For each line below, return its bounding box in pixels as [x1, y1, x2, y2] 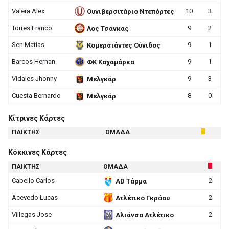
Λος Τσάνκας [87, 24, 129, 32]
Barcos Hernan [12, 58, 55, 65]
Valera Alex [12, 7, 44, 15]
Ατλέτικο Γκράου [116, 194, 170, 202]
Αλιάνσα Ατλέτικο [116, 211, 174, 219]
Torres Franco [12, 24, 52, 32]
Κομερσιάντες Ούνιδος [87, 41, 161, 49]
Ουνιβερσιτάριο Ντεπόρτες [87, 7, 174, 15]
